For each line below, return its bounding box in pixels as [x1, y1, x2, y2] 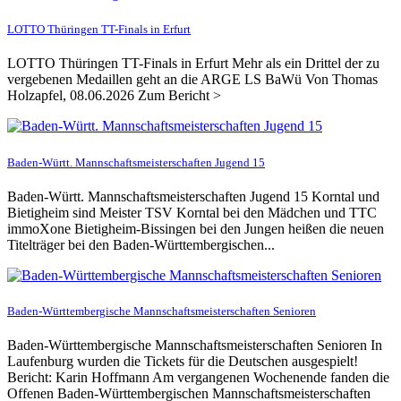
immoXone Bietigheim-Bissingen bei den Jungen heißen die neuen [7, 220, 384, 236]
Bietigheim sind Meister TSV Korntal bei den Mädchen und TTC [7, 204, 377, 220]
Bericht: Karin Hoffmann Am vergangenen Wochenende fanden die [7, 370, 389, 386]
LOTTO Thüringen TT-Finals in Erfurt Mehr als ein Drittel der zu [7, 55, 380, 72]
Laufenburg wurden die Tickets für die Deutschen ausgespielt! [7, 354, 358, 370]
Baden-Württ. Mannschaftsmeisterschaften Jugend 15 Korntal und [7, 188, 380, 204]
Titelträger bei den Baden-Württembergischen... [7, 236, 275, 252]
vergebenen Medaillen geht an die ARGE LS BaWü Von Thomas [7, 72, 378, 88]
